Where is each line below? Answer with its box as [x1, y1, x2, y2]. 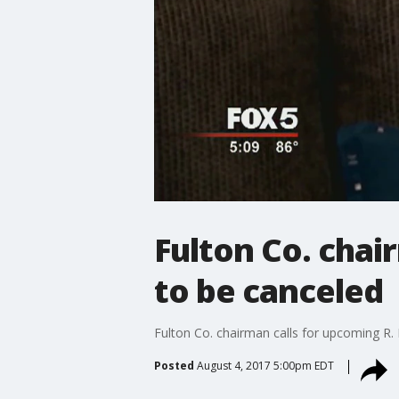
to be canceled [153, 268, 383, 313]
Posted [153, 357, 194, 373]
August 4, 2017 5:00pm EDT [196, 357, 334, 373]
